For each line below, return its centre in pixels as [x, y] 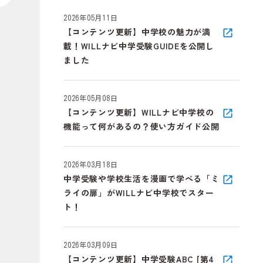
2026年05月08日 [91, 98]
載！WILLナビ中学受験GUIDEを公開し [139, 45]
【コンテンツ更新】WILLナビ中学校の [139, 112]
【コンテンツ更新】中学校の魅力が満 [137, 31]
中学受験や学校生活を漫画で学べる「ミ [141, 178]
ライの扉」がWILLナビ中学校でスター [139, 192]
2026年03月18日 [91, 164]
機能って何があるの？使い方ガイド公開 [141, 126]
